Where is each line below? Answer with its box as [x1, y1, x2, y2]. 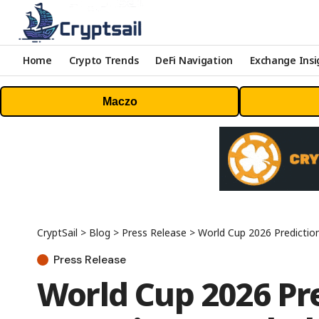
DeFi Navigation [155, 53, 234, 68]
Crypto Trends [68, 53, 139, 68]
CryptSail [37, 225, 78, 239]
